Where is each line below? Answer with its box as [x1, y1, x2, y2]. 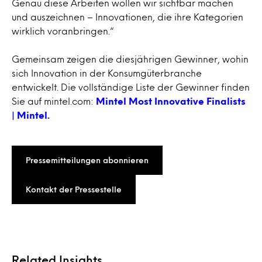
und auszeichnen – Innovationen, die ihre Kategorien [12, 13, 243, 20]
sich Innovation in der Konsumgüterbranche [12, 69, 202, 77]
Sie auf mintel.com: [12, 97, 96, 105]
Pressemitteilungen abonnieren [26, 157, 149, 163]
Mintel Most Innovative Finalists [96, 97, 246, 105]
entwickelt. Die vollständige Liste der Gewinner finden [12, 83, 250, 91]
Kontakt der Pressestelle [26, 186, 122, 192]
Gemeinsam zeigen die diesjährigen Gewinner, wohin [12, 55, 249, 63]
